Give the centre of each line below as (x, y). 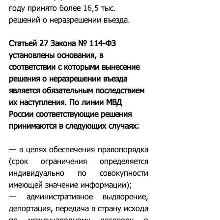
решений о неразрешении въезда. (69, 21)
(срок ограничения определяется (79, 162)
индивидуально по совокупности (79, 174)
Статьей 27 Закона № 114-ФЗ (64, 44)
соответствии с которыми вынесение (75, 68)
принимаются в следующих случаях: (74, 127)
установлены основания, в (57, 56)
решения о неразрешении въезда (69, 80)
